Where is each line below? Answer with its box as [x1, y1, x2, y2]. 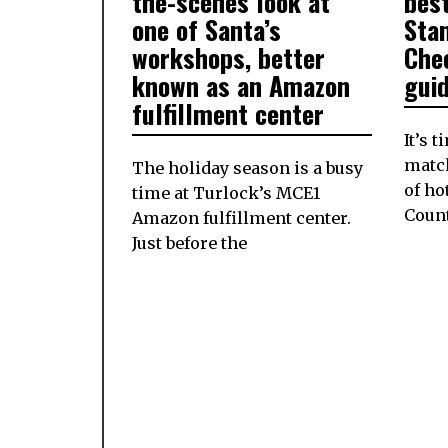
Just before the [132, 233, 247, 254]
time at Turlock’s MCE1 [132, 183, 320, 204]
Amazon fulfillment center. [132, 208, 351, 229]
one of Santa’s [132, 10, 281, 50]
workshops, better [132, 38, 325, 78]
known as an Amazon [132, 66, 350, 106]
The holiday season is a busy [132, 158, 363, 179]
